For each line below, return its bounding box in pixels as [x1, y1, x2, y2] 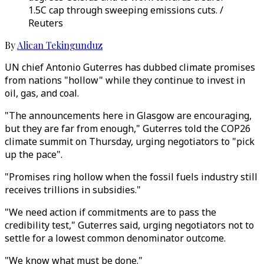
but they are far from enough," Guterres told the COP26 [5, 122, 250, 135]
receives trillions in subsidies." [5, 183, 141, 196]
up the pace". [5, 148, 62, 161]
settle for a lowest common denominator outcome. [5, 232, 226, 245]
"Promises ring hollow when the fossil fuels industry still [5, 170, 258, 183]
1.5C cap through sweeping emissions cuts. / [28, 4, 223, 16]
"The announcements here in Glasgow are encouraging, [5, 109, 252, 122]
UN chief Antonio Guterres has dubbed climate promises [5, 61, 255, 74]
